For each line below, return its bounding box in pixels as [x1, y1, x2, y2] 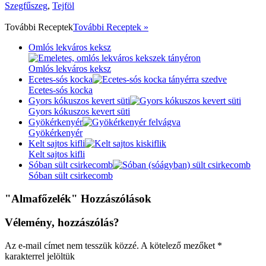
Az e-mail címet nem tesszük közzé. [5, 240, 139, 251]
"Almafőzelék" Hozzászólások [5, 192, 151, 205]
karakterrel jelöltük [5, 251, 75, 262]
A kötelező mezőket [141, 240, 217, 251]
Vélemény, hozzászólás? [5, 216, 119, 229]
